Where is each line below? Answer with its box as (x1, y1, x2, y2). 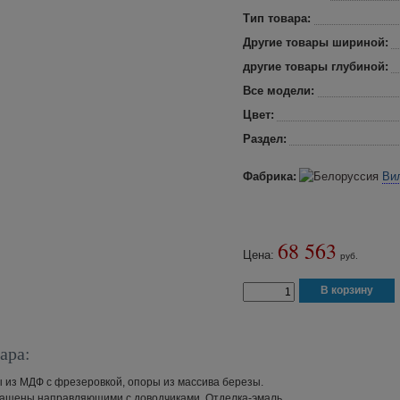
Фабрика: (243, 170, 296, 183)
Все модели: (243, 84, 314, 97)
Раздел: (243, 132, 287, 146)
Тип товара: (243, 12, 311, 25)
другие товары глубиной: (243, 60, 388, 73)
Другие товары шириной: (243, 36, 388, 49)
